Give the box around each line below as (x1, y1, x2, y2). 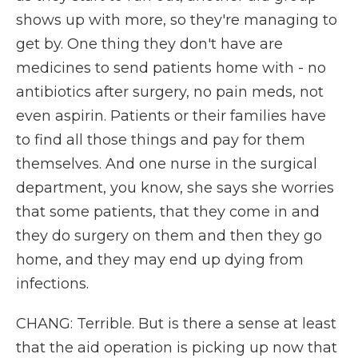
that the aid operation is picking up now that (16, 339, 337, 356)
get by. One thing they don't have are (16, 35, 283, 53)
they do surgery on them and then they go (16, 227, 322, 245)
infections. (16, 275, 89, 292)
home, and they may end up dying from (16, 251, 304, 268)
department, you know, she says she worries (16, 179, 334, 197)
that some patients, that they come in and (16, 203, 320, 221)
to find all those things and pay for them (16, 131, 305, 149)
